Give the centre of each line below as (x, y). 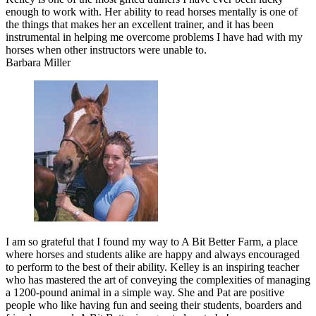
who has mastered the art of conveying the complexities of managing (158, 279)
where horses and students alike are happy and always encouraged (153, 254)
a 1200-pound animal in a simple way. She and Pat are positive (145, 292)
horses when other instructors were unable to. (106, 49)
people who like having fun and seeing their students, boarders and (154, 305)
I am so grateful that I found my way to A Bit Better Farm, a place (152, 241)
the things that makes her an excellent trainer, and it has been (140, 24)
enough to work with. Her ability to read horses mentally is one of (152, 11)
